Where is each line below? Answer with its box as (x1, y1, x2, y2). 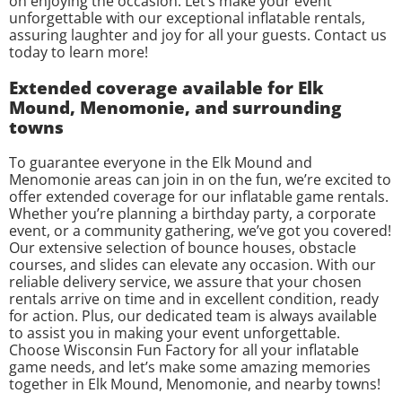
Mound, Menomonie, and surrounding (9, 95, 342, 118)
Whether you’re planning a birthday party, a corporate (9, 203, 376, 223)
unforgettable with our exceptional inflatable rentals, (9, 8, 365, 29)
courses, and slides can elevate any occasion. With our (9, 254, 376, 275)
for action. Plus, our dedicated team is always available (9, 305, 377, 326)
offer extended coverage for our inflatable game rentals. (9, 186, 389, 206)
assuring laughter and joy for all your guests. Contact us (9, 25, 387, 46)
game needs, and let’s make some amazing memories (9, 356, 371, 377)
